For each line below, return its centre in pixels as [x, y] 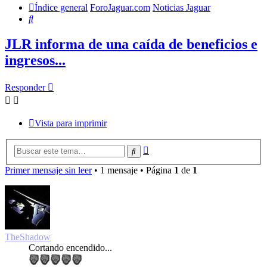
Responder [25, 88]
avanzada [166, 159]
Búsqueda [167, 148]
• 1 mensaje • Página [133, 170]
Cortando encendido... [70, 247]
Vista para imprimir [71, 123]
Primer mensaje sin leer [48, 170]
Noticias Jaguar [181, 8]
